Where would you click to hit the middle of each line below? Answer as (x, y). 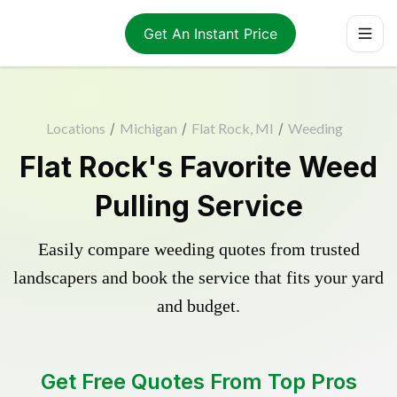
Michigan (148, 128)
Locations (75, 128)
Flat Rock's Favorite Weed (198, 167)
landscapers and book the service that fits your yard (198, 277)
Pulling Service (198, 206)
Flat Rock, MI (232, 128)
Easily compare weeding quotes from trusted (198, 249)
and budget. (198, 306)
